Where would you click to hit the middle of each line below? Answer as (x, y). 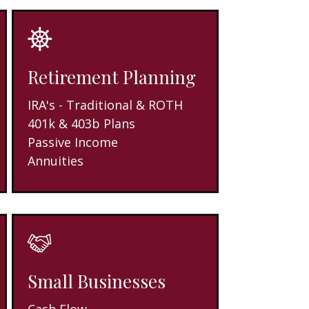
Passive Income (73, 142)
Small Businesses (97, 281)
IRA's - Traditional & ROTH (106, 104)
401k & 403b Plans (82, 123)
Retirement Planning (112, 77)
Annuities (56, 160)
